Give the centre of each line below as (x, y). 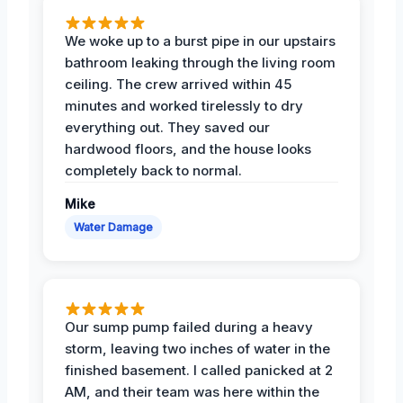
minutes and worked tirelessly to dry (184, 105)
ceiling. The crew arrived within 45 (178, 84)
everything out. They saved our (167, 127)
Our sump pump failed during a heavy (189, 327)
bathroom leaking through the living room (200, 62)
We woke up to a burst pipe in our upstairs (200, 40)
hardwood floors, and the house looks (188, 148)
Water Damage (113, 227)
